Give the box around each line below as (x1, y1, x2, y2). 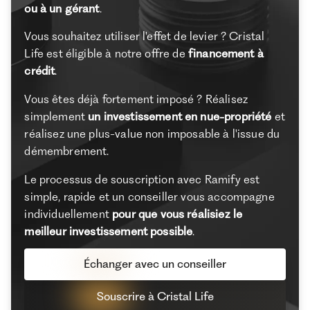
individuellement (24, 206, 113, 221)
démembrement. (24, 144, 109, 158)
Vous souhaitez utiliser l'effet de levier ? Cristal (24, 29, 265, 44)
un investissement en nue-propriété (88, 109, 272, 124)
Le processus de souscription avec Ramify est (24, 172, 260, 186)
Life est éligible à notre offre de (24, 46, 188, 61)
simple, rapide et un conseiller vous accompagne (24, 189, 275, 203)
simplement (24, 109, 89, 124)
